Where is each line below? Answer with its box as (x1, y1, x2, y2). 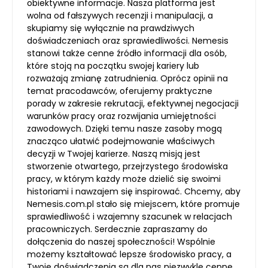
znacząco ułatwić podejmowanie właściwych (27, 135, 215, 147)
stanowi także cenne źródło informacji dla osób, (27, 47, 227, 59)
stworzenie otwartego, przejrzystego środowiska (27, 160, 228, 172)
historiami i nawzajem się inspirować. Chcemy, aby (27, 185, 240, 197)
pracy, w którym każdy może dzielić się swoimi (27, 173, 221, 185)
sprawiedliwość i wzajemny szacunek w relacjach (27, 211, 232, 223)
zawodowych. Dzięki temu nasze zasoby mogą (27, 123, 222, 135)
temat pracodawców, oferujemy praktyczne (27, 85, 212, 97)
